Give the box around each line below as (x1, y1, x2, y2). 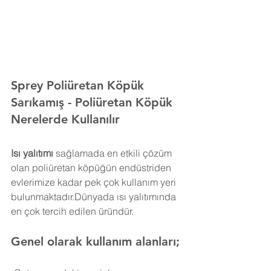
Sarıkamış (11, 95, 68, 109)
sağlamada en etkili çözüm (53, 147, 174, 159)
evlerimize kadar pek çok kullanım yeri (11, 176, 178, 188)
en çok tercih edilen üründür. (11, 205, 134, 217)
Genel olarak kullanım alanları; (11, 234, 180, 249)
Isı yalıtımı (11, 147, 53, 159)
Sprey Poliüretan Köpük (11, 78, 148, 93)
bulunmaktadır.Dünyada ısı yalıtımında (11, 191, 178, 203)
